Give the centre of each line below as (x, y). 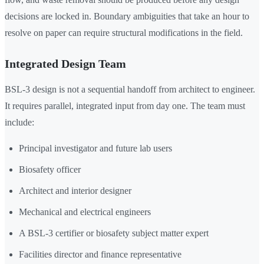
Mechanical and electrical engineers (85, 212)
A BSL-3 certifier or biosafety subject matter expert (114, 233)
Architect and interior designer (75, 191)
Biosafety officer (50, 170)
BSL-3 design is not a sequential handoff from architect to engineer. (130, 90)
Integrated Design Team (65, 64)
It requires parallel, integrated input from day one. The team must (125, 106)
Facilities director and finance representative (100, 255)
